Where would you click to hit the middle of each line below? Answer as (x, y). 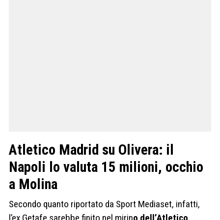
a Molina (33, 184)
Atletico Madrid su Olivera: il (91, 150)
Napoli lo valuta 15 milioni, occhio (106, 167)
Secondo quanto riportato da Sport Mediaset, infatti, (104, 204)
